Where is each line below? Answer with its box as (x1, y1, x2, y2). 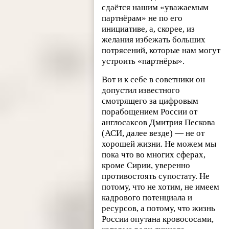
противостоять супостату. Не (102, 171, 210, 181)
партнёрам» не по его (102, 13, 183, 23)
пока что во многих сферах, (102, 149, 206, 159)
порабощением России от (102, 106, 198, 117)
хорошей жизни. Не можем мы (102, 139, 217, 149)
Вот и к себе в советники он (102, 74, 205, 84)
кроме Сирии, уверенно (102, 160, 191, 170)
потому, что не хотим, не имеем (102, 181, 220, 192)
